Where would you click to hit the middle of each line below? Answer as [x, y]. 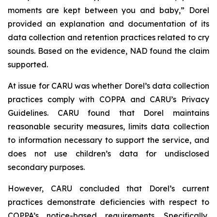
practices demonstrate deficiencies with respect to [108, 202]
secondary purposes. [46, 167]
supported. [28, 64]
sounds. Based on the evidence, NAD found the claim [108, 51]
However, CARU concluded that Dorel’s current [108, 188]
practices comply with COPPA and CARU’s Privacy [108, 99]
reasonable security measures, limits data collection [108, 126]
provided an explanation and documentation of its [108, 24]
